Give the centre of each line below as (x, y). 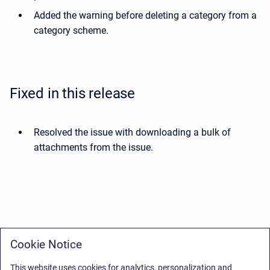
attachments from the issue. (93, 147)
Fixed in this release (72, 93)
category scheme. (71, 30)
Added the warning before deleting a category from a (145, 15)
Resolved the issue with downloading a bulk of (132, 132)
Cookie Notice (46, 244)
